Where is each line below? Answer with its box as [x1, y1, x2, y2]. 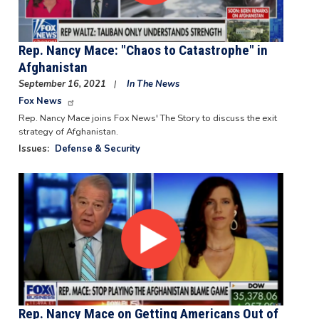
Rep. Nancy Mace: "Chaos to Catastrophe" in [18, 41, 268, 58]
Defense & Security [54, 142, 140, 155]
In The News [126, 77, 179, 90]
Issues [18, 142, 47, 155]
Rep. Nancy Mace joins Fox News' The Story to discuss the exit [18, 111, 277, 125]
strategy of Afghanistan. [18, 125, 118, 138]
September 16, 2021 [18, 77, 108, 90]
